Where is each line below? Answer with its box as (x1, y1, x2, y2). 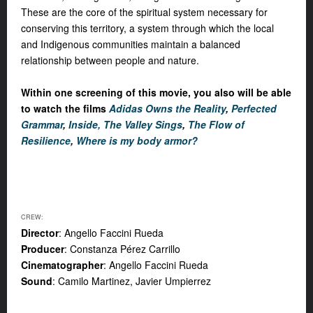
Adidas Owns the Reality (109, 101, 226, 115)
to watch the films (21, 101, 109, 115)
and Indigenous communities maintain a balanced (21, 36, 240, 51)
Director (21, 225, 59, 240)
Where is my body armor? (76, 133, 198, 147)
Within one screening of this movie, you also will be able (21, 85, 291, 99)
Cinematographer (21, 257, 103, 272)
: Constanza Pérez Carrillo (64, 241, 180, 256)
